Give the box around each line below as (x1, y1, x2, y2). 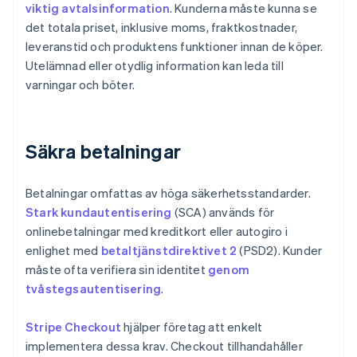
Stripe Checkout (25, 319, 121, 335)
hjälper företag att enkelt (121, 319, 263, 335)
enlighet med (25, 242, 101, 259)
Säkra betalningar (25, 139, 181, 164)
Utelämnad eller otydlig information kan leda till (25, 57, 284, 74)
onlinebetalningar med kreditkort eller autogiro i (25, 223, 288, 240)
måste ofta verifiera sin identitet (25, 261, 208, 278)
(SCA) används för (171, 204, 275, 221)
